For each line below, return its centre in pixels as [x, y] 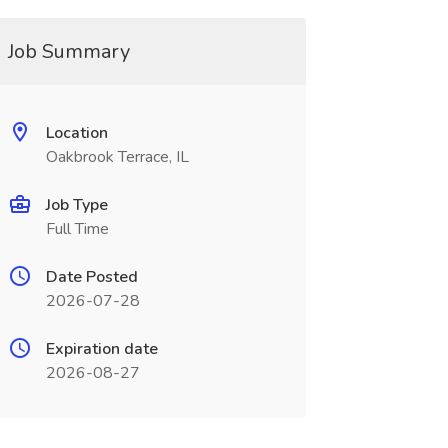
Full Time [77, 229]
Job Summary [68, 51]
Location [76, 133]
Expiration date [101, 349]
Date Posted [91, 277]
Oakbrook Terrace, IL [117, 157]
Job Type [76, 205]
